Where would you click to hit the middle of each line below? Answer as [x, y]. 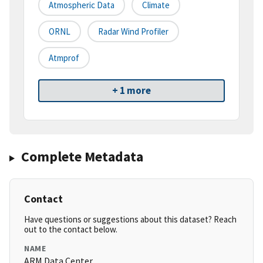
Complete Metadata [82, 157]
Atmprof [64, 58]
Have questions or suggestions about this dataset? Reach [130, 220]
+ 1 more [131, 91]
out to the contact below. [71, 230]
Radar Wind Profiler [133, 32]
